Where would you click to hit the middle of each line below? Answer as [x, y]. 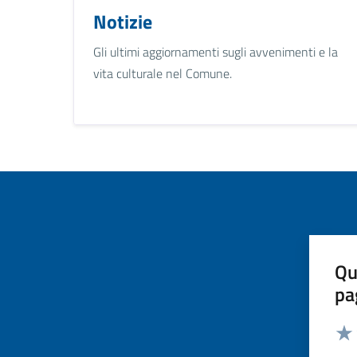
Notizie [123, 21]
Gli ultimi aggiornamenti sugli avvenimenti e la [216, 51]
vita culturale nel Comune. [163, 73]
